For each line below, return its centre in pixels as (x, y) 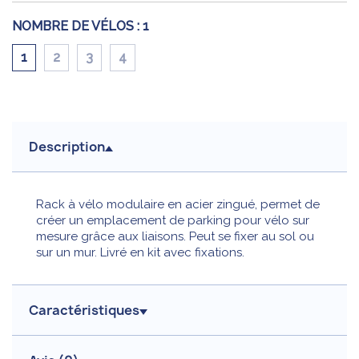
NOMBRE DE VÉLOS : (76, 26)
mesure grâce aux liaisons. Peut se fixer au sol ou (175, 237)
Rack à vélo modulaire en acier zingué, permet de (178, 205)
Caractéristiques (84, 311)
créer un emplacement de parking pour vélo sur (173, 221)
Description (67, 147)
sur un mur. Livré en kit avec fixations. (140, 253)
